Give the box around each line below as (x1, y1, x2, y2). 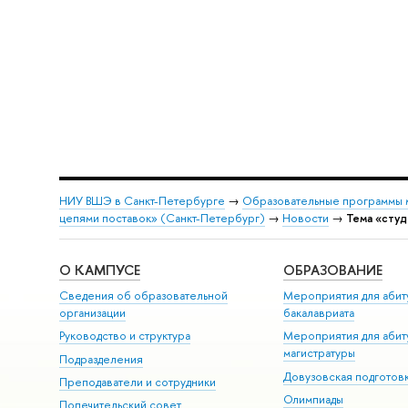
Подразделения (58, 351, 143, 367)
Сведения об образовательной (58, 287, 228, 303)
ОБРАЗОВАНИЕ (283, 260, 383, 280)
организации (58, 304, 126, 321)
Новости (281, 209, 329, 226)
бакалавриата (283, 304, 355, 321)
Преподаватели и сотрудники (58, 373, 216, 390)
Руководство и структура (58, 328, 190, 344)
